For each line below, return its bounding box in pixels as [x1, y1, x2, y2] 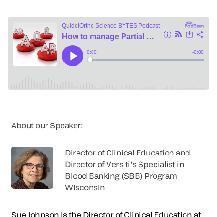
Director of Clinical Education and [65, 147, 190, 157]
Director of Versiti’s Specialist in [65, 159, 185, 169]
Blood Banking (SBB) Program [65, 170, 177, 180]
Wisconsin [65, 182, 105, 192]
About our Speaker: [11, 120, 83, 130]
